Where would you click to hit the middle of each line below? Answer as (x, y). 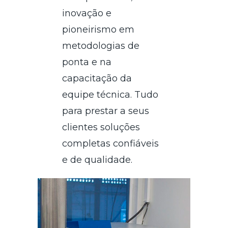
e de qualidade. (97, 160)
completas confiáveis (111, 143)
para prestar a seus (106, 111)
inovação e (87, 13)
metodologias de (101, 46)
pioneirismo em (98, 29)
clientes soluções (101, 127)
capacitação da (97, 78)
